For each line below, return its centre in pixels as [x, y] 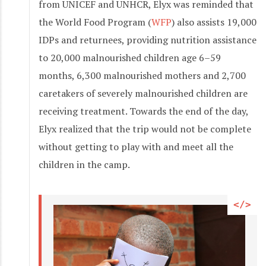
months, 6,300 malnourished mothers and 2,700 [142, 76]
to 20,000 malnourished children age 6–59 [130, 58]
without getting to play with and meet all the [136, 147]
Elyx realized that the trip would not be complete [145, 129]
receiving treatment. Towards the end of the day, [143, 111]
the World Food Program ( [95, 22]
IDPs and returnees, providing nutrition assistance [148, 40]
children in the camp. [84, 165]
